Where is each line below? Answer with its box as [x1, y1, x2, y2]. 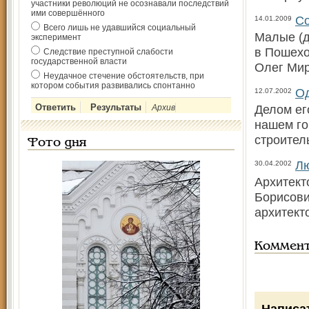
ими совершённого [31, 8, 105, 18]
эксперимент [31, 32, 81, 42]
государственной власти [31, 57, 127, 66]
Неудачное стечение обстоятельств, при [43, 71, 204, 81]
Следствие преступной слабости [43, 47, 173, 57]
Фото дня [28, 137, 86, 149]
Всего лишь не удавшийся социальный [43, 23, 196, 32]
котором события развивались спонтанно [31, 81, 195, 90]
